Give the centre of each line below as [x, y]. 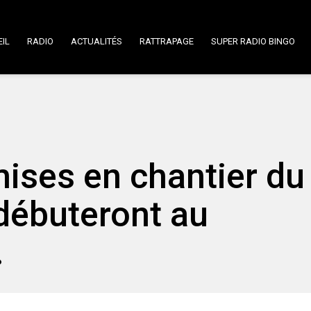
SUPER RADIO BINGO [253, 41]
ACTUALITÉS [96, 41]
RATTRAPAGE [167, 41]
